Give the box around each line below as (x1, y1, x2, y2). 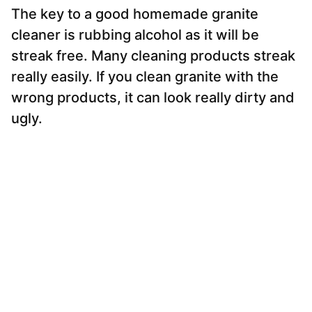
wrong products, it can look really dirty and (11, 89, 295, 107)
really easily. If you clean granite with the (11, 68, 279, 86)
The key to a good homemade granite (11, 6, 258, 23)
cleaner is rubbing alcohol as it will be (11, 26, 259, 44)
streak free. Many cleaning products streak (11, 47, 295, 65)
